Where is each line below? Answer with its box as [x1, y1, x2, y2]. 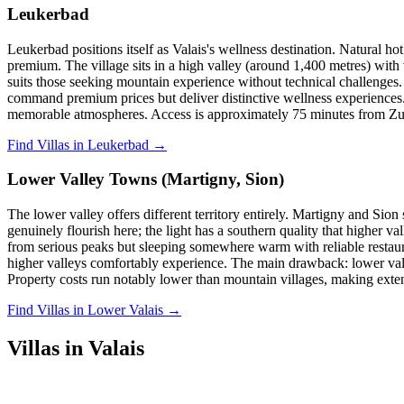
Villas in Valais [7, 335, 144, 360]
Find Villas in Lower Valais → [7, 301, 181, 317]
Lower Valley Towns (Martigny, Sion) [7, 170, 284, 189]
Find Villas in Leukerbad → [7, 136, 167, 152]
